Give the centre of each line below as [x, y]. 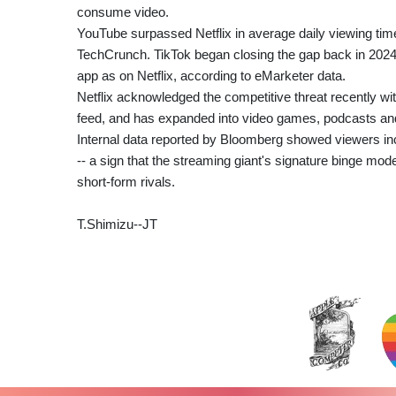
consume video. [123, 11]
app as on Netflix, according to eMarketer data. [211, 75]
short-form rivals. [126, 181]
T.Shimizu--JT [117, 224]
